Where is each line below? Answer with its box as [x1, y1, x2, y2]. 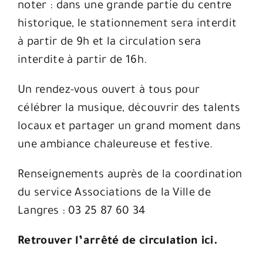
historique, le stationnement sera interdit [18, 18, 237, 31]
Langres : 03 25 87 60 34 [18, 205, 146, 218]
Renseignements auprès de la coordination [18, 169, 242, 182]
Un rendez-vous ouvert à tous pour [18, 85, 200, 97]
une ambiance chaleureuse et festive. [18, 139, 214, 152]
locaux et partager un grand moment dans [18, 121, 241, 134]
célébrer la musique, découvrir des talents [18, 103, 241, 116]
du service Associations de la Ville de [18, 187, 211, 200]
